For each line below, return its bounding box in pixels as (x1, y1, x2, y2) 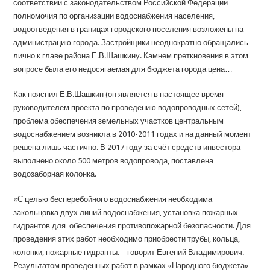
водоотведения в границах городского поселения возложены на (13, 25, 244, 34)
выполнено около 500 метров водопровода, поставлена (13, 156, 214, 166)
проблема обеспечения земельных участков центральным (13, 116, 224, 126)
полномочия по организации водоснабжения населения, (13, 11, 215, 21)
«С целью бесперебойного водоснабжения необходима (13, 195, 213, 204)
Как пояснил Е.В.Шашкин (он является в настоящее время (13, 90, 224, 99)
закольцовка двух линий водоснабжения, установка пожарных (13, 208, 239, 218)
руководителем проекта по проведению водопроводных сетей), (13, 103, 242, 113)
